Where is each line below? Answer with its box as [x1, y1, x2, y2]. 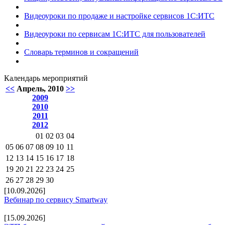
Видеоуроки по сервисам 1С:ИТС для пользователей [24, 30, 205, 38]
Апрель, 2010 [17, 84, 64, 93]
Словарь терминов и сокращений [24, 48, 139, 56]
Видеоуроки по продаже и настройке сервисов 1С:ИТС [24, 12, 214, 20]
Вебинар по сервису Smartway [4, 195, 107, 204]
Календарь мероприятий [4, 74, 88, 82]
